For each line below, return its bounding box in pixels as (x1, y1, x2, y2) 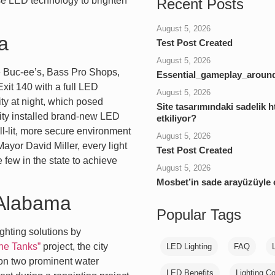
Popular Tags (157, 206, 241, 223)
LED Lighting (166, 242, 212, 252)
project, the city (41, 241, 108, 252)
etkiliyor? (157, 113, 196, 124)
